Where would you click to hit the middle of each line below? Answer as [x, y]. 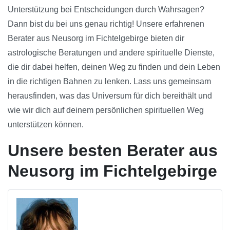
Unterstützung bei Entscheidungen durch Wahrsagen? [106, 10]
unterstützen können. [46, 125]
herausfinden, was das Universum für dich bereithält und [110, 96]
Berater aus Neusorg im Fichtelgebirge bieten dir [96, 39]
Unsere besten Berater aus [113, 151]
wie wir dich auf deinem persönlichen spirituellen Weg [106, 110]
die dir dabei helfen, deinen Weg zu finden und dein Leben [114, 67]
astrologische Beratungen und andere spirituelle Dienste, [111, 53]
